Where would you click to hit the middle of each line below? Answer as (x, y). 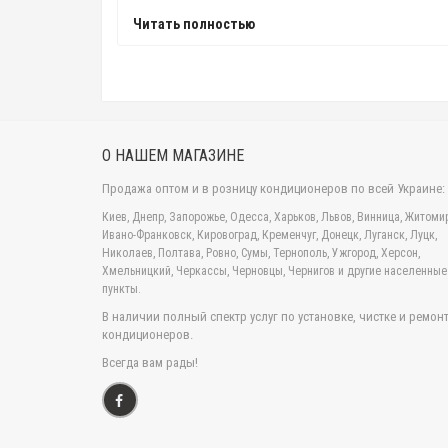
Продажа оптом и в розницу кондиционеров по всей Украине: (273, 189)
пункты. (121, 289)
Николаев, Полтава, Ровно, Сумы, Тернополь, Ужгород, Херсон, (261, 253)
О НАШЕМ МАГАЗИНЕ (173, 156)
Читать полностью (194, 24)
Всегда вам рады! (150, 363)
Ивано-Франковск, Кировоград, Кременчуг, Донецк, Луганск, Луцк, (269, 235)
